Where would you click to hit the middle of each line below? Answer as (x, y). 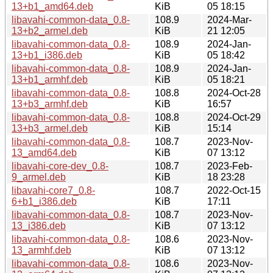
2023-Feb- (230, 166)
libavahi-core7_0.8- (53, 190)
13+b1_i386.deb (47, 55)
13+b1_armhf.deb (50, 79)
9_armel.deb (39, 177)
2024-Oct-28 (234, 93)
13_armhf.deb (41, 250)
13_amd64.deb (44, 152)
